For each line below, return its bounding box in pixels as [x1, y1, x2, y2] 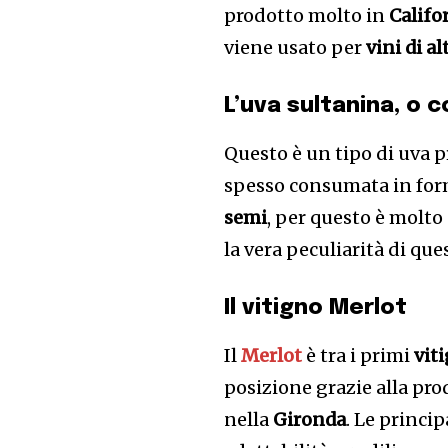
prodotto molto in [224, 4, 390, 27]
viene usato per [224, 36, 367, 59]
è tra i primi [302, 344, 415, 367]
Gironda [273, 408, 347, 431]
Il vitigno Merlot [224, 297, 408, 319]
